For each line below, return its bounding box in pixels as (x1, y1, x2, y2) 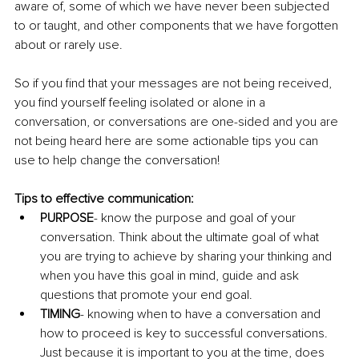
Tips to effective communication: (14, 191, 194, 208)
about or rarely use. (14, 37, 123, 54)
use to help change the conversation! (14, 152, 220, 169)
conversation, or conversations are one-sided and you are (14, 114, 341, 131)
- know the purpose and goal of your (94, 210, 299, 227)
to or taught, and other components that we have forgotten (14, 18, 341, 34)
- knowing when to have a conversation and (80, 306, 324, 323)
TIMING (40, 306, 80, 323)
